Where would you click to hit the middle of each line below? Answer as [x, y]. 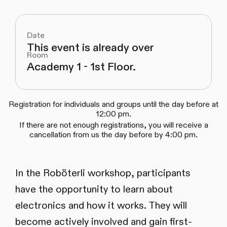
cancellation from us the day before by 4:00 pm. [113, 135]
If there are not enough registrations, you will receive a [113, 125]
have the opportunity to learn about [94, 189]
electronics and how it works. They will [101, 205]
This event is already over [90, 48]
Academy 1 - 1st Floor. [81, 67]
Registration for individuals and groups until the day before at [113, 104]
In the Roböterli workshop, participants [103, 173]
